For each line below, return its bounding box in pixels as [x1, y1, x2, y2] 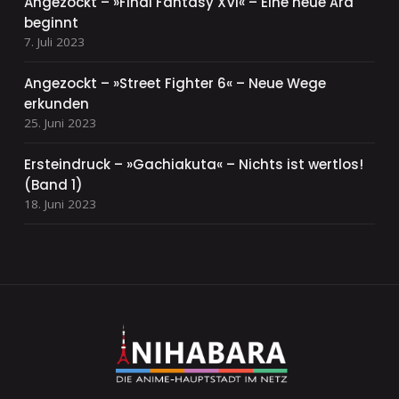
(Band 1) [23, 175, 83, 195]
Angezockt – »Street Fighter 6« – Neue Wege [23, 74, 326, 94]
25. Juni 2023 [23, 115, 96, 132]
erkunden [23, 94, 89, 114]
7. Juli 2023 [23, 34, 85, 51]
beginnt [23, 13, 78, 33]
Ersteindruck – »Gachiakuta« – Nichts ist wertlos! [23, 155, 363, 175]
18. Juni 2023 [23, 196, 96, 213]
